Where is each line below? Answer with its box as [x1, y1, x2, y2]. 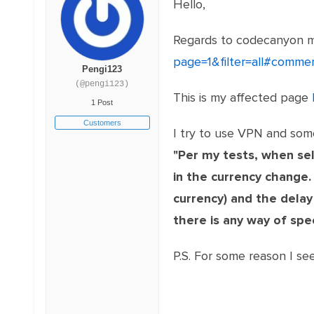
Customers [83, 118, 121, 127]
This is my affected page [172, 90, 312, 105]
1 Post [91, 98, 114, 107]
